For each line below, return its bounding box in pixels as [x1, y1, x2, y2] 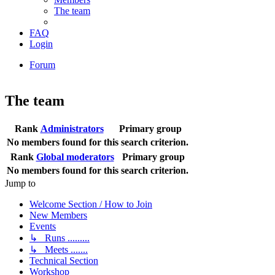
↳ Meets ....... [29, 244, 88, 255]
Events [29, 220, 56, 231]
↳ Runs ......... [29, 232, 90, 243]
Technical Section [29, 255, 98, 266]
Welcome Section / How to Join [29, 198, 152, 209]
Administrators [40, 123, 104, 134]
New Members [29, 209, 87, 220]
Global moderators [36, 151, 114, 162]
